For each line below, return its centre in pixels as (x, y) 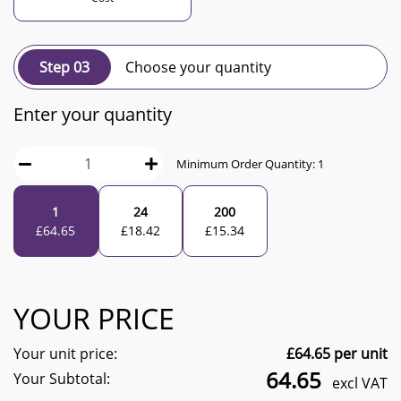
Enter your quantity (93, 114)
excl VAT (358, 383)
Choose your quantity (198, 67)
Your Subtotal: (62, 379)
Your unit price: (65, 354)
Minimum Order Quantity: (247, 163)
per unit (359, 354)
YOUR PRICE (94, 318)
